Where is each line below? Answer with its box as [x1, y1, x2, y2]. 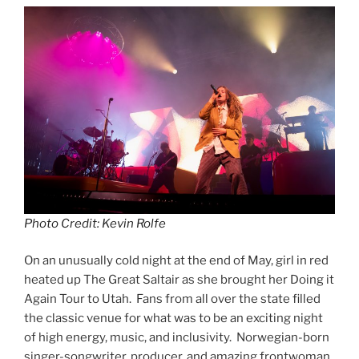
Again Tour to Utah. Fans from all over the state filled [24, 292, 321, 307]
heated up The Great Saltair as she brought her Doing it [24, 272, 334, 288]
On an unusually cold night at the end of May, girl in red [24, 253, 329, 268]
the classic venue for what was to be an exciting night [24, 311, 323, 326]
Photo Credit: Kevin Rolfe [24, 216, 166, 231]
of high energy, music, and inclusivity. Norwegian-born [24, 330, 329, 345]
